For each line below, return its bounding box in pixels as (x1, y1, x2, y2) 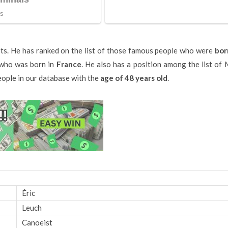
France (56, 59, 81, 69)
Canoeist (21, 217, 52, 227)
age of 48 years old (100, 73, 167, 82)
